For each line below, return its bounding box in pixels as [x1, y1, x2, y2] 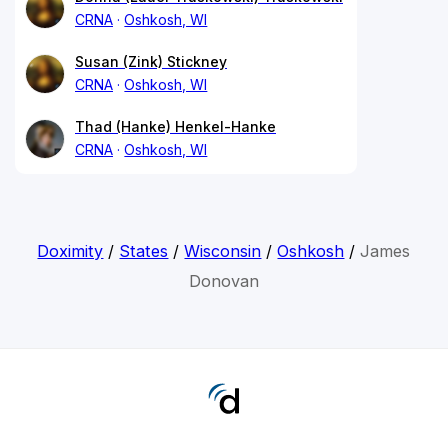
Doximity [37, 240, 104, 261]
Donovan [188, 270, 259, 291]
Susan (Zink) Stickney [75, 52, 227, 70]
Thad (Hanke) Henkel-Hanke [75, 117, 276, 135]
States [119, 240, 169, 261]
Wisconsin [184, 240, 262, 261]
